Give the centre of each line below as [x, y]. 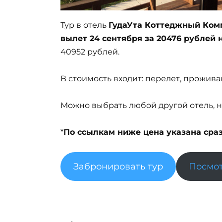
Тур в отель [84, 25]
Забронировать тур [118, 167]
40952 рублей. [90, 52]
